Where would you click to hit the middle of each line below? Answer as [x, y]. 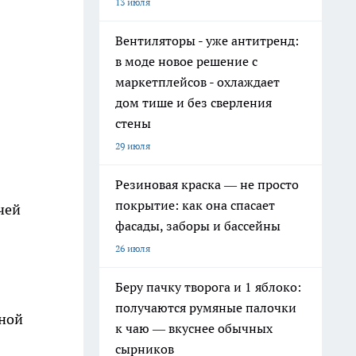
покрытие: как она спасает [195, 205]
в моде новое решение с [186, 61]
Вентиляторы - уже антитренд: [207, 41]
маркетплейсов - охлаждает [197, 82]
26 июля [133, 248]
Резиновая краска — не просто [207, 184]
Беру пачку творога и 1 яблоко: [208, 287]
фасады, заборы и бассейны [198, 226]
